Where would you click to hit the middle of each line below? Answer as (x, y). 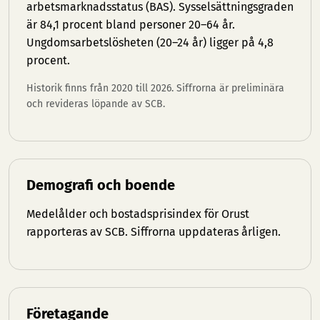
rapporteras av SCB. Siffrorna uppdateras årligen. (154, 232)
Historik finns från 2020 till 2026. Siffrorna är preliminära (155, 88)
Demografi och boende (101, 185)
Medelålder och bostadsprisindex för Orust (138, 214)
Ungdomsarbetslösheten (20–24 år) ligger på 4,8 (150, 42)
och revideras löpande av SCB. (96, 104)
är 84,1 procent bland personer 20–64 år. (131, 25)
